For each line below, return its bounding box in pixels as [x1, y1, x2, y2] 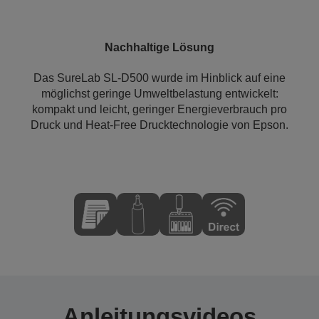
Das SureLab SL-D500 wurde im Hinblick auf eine [33, 72, 286, 84]
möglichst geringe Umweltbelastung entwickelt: [41, 88, 278, 100]
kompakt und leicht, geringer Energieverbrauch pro [32, 103, 287, 115]
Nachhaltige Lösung [105, 41, 214, 53]
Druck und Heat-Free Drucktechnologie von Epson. [31, 119, 288, 131]
